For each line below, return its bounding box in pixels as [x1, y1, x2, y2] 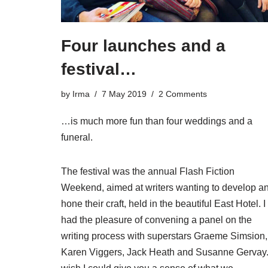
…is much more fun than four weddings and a [61, 116, 252, 127]
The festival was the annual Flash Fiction [61, 166, 234, 177]
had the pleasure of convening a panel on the [61, 215, 252, 226]
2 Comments [159, 89, 207, 99]
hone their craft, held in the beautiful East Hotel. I [61, 199, 266, 209]
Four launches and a [61, 36, 226, 56]
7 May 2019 [102, 89, 147, 99]
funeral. [61, 132, 93, 143]
